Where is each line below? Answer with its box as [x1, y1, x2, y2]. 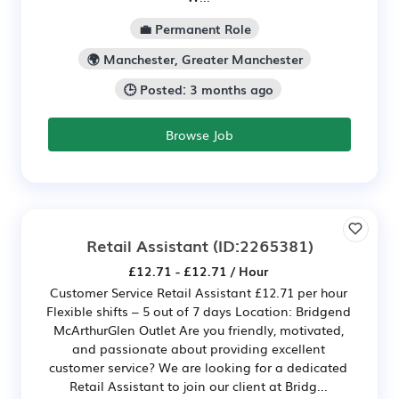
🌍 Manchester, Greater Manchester [86, 49, 303, 68]
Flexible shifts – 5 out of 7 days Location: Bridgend [45, 301, 351, 320]
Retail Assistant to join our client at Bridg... [69, 376, 328, 395]
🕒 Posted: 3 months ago [123, 79, 273, 98]
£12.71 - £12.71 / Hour [128, 261, 268, 280]
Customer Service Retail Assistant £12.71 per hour [49, 282, 347, 301]
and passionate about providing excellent [71, 338, 325, 357]
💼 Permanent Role [138, 20, 251, 38]
